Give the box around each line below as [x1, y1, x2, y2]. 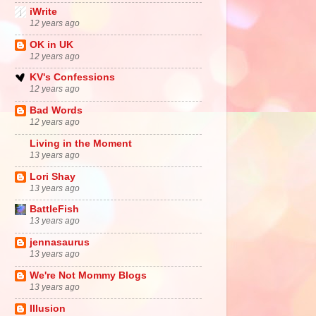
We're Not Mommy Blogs [30, 269, 147, 281]
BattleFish [30, 204, 79, 215]
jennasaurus [30, 237, 90, 248]
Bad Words [30, 105, 83, 116]
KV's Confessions [30, 72, 115, 83]
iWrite [30, 6, 57, 17]
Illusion [30, 303, 66, 314]
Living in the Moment [30, 138, 132, 149]
